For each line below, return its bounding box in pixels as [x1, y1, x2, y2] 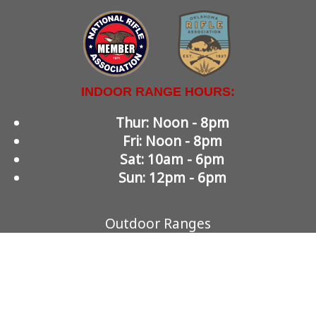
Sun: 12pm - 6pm [118, 168, 226, 187]
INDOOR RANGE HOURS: [81, 84, 235, 99]
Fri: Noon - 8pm [122, 131, 222, 150]
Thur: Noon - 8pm [115, 113, 229, 132]
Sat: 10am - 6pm [120, 150, 224, 169]
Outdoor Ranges [105, 214, 211, 233]
